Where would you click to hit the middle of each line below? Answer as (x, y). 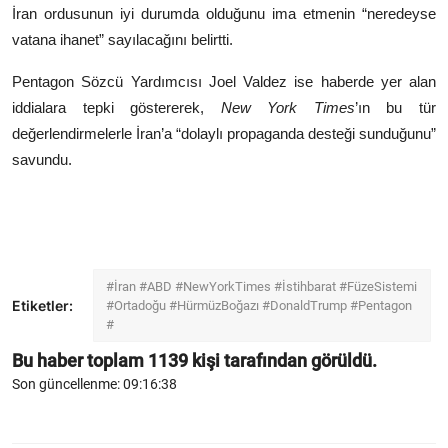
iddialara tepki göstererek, (116, 108)
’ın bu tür (395, 108)
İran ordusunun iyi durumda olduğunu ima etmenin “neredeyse (224, 14)
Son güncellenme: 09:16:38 (94, 384)
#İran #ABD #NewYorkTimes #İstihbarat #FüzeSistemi (261, 287)
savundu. (42, 160)
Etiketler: (42, 306)
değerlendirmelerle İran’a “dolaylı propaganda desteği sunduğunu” (224, 134)
